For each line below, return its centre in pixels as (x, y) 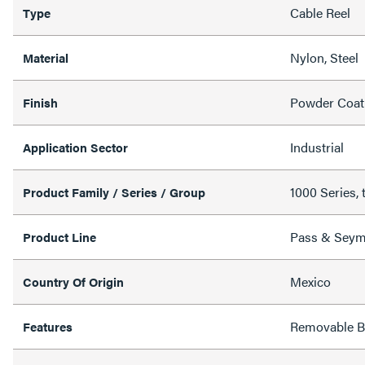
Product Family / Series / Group (114, 192)
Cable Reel (320, 13)
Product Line (59, 237)
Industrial (317, 147)
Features (48, 326)
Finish (40, 102)
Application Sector (75, 147)
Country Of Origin (73, 281)
